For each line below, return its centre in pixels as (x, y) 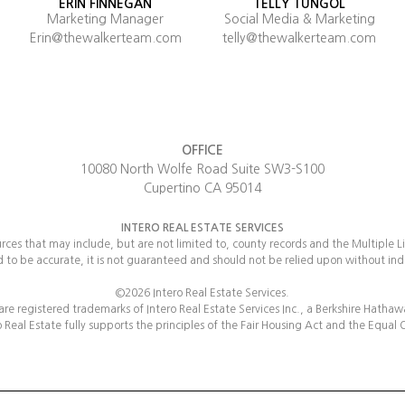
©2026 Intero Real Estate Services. (202, 292)
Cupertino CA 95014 (202, 188)
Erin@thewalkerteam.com (105, 38)
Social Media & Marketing (299, 19)
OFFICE (202, 150)
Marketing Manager (106, 19)
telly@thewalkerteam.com (300, 38)
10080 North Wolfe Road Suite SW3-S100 (202, 169)
